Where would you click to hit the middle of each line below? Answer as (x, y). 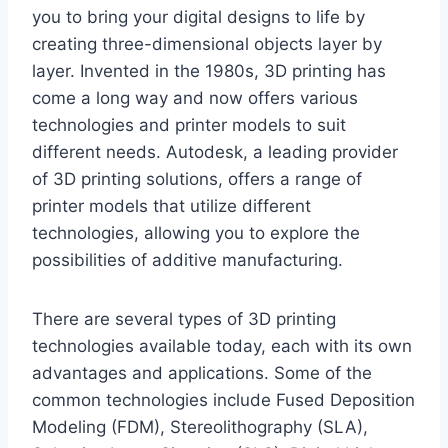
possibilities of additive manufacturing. (187, 259)
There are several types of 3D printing (184, 318)
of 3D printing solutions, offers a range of (197, 178)
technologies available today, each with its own (222, 345)
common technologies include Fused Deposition (223, 399)
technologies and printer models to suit (189, 124)
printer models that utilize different (171, 205)
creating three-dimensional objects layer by (207, 43)
